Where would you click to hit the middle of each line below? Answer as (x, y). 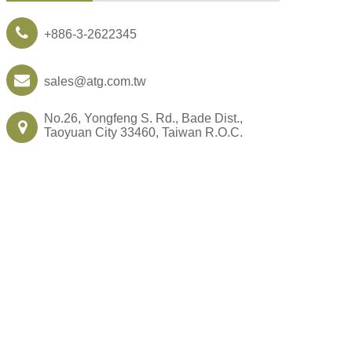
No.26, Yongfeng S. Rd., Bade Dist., (143, 118)
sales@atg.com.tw (95, 81)
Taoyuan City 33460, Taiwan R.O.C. (143, 132)
